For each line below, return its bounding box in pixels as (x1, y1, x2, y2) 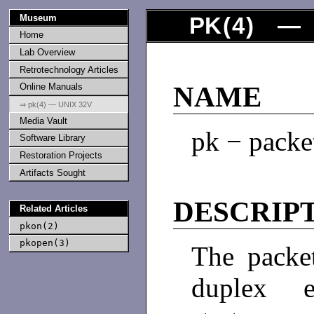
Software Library (19, 132, 86, 144)
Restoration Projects (19, 149, 102, 161)
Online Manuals (19, 81, 83, 93)
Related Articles (19, 203, 88, 214)
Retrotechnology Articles (19, 64, 118, 75)
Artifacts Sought (19, 167, 86, 178)
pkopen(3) (19, 238, 70, 249)
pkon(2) (19, 220, 59, 231)
